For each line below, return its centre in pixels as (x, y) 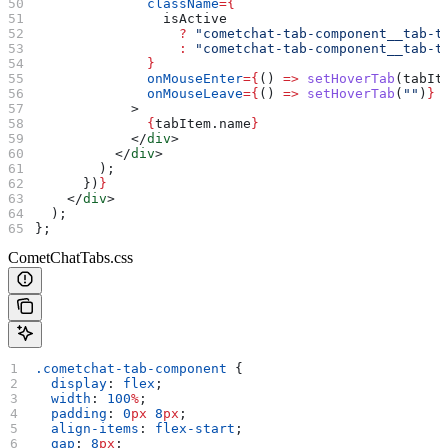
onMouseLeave (139, 93)
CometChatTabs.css (70, 257)
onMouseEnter (139, 78)
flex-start (195, 428)
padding (71, 413)
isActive (131, 18)
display (71, 383)
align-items (87, 428)
